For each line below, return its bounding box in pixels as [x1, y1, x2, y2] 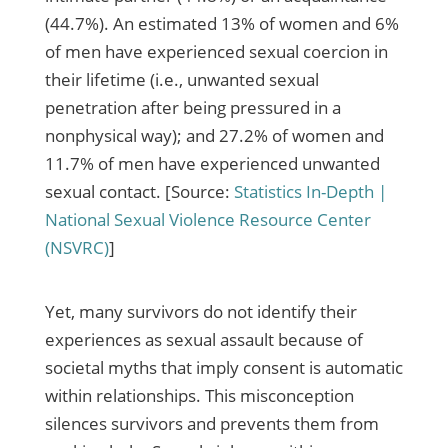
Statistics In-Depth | [233, 180, 387, 204]
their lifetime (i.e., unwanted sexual [44, 68, 319, 92]
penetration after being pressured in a [44, 96, 341, 120]
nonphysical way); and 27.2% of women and [44, 124, 384, 148]
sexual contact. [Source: [44, 180, 234, 204]
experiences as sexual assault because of [44, 328, 363, 352]
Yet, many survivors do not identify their [44, 300, 357, 324]
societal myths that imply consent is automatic [44, 356, 403, 380]
